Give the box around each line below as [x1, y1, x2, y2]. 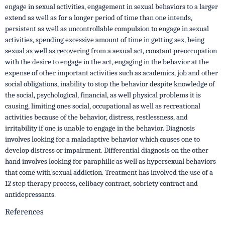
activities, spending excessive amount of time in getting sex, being [5, 35, 204, 44]
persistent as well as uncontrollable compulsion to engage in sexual [5, 24, 209, 33]
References [5, 207, 44, 216]
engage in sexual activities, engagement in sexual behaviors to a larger [5, 2, 218, 11]
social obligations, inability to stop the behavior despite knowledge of [5, 79, 215, 88]
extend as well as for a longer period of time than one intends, [5, 13, 192, 22]
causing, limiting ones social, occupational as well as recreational [5, 101, 200, 110]
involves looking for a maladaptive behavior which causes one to [5, 135, 200, 144]
